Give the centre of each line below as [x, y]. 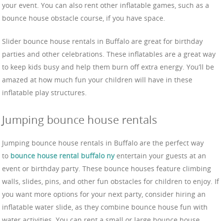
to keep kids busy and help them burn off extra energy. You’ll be [108, 67]
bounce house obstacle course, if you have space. [84, 18]
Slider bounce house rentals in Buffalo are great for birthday [102, 41]
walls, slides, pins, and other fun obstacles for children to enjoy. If [110, 181]
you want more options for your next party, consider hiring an [104, 194]
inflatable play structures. [44, 93]
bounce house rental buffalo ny [62, 155]
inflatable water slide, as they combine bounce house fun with [105, 207]
